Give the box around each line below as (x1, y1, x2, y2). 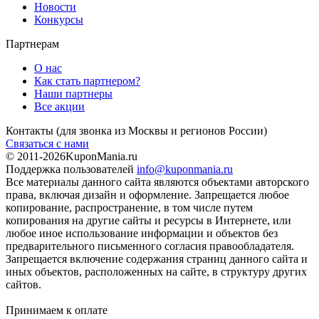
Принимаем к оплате (6, 303, 108, 316)
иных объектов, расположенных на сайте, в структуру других (6, 265, 307, 278)
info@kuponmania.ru (137, 162, 233, 175)
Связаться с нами (6, 137, 89, 150)
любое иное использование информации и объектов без (6, 226, 278, 239)
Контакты (6, 124, 53, 137)
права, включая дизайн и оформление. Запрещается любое (6, 188, 289, 201)
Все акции (34, 100, 85, 113)
